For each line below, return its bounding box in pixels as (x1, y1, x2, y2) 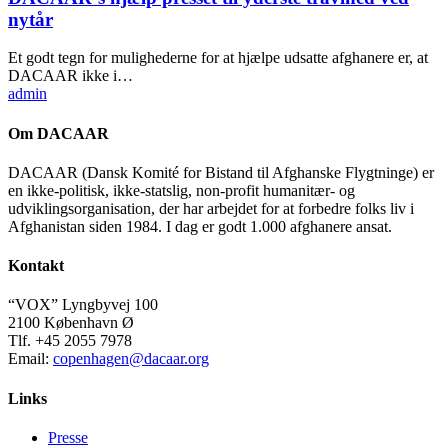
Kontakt (8, 257, 64, 275)
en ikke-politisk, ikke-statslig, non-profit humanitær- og (8, 181, 355, 199)
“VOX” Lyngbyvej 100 (8, 296, 158, 314)
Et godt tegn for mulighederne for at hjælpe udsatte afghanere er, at (8, 49, 428, 67)
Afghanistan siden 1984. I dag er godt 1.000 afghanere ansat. (8, 217, 392, 235)
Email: (8, 350, 53, 368)
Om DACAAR (8, 124, 109, 142)
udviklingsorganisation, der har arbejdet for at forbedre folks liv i (8, 199, 414, 217)
